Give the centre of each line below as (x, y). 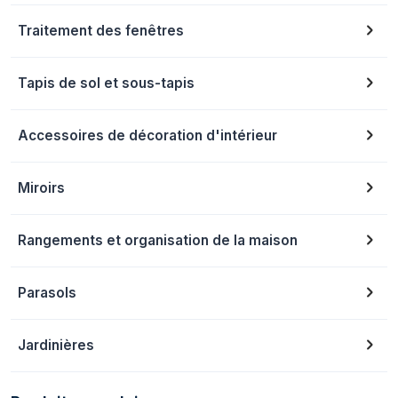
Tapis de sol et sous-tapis (106, 83)
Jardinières (56, 345)
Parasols (47, 293)
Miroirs (41, 188)
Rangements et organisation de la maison (158, 240)
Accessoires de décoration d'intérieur (147, 135)
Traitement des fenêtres (101, 31)
